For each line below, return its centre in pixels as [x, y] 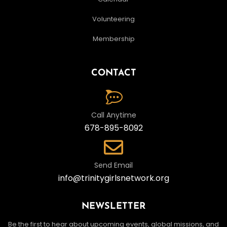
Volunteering [113, 19]
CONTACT [113, 73]
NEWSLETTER [113, 206]
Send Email [113, 165]
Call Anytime [113, 115]
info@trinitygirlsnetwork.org [113, 178]
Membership [113, 39]
